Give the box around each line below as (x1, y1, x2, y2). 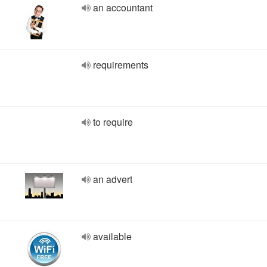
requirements (93, 58, 148, 72)
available (93, 229, 132, 243)
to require (93, 115, 133, 129)
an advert (93, 172, 132, 186)
